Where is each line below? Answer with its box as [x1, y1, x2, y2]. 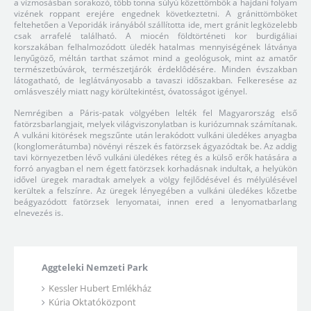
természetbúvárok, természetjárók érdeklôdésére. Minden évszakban [14, 63, 297, 75]
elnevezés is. [14, 207, 63, 219]
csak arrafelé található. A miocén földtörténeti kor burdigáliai [14, 30, 297, 42]
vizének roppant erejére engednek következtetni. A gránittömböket [14, 8, 297, 19]
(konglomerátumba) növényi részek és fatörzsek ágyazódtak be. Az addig [14, 140, 297, 152]
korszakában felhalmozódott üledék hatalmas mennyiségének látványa [14, 41, 297, 53]
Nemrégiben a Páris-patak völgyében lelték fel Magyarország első [14, 107, 297, 119]
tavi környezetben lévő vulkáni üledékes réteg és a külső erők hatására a [14, 151, 297, 163]
